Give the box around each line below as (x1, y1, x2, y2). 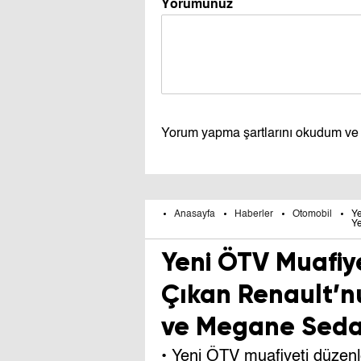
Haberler (234, 209, 273, 219)
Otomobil (293, 209, 332, 219)
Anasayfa (174, 209, 215, 219)
